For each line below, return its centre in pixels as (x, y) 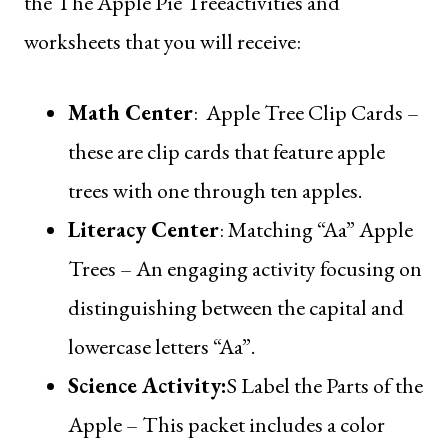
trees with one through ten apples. (217, 190)
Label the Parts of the (332, 385)
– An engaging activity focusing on (269, 268)
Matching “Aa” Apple (320, 229)
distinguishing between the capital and (236, 307)
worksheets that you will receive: (162, 41)
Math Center (130, 112)
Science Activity (144, 385)
